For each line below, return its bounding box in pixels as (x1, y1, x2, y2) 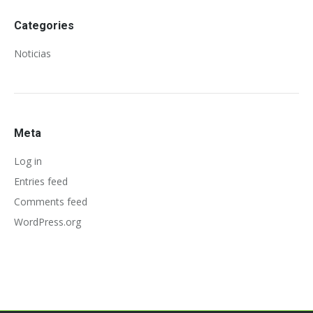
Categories (14, 19, 74, 32)
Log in (14, 154, 42, 168)
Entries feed (14, 175, 68, 188)
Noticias (14, 47, 51, 60)
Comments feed (14, 195, 87, 208)
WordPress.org (14, 215, 81, 228)
